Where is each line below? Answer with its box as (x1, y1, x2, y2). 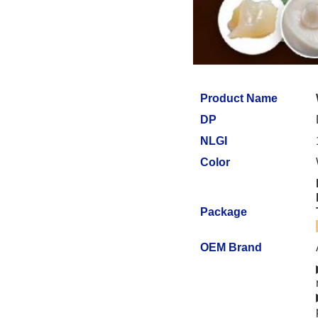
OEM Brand (200, 241, 262, 253)
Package (200, 205, 247, 218)
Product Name (200, 92, 278, 104)
